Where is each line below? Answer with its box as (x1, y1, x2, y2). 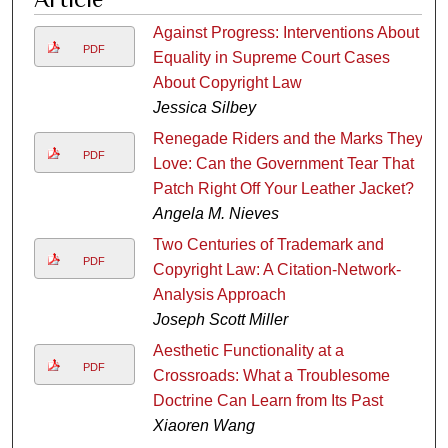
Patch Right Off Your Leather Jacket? (152, 179, 414, 197)
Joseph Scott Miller (152, 310, 288, 328)
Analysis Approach (152, 285, 286, 303)
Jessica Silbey (152, 98, 256, 116)
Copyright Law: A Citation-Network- (152, 260, 401, 278)
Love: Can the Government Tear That (152, 154, 414, 172)
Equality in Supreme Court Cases (152, 48, 390, 66)
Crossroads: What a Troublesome (152, 366, 390, 384)
